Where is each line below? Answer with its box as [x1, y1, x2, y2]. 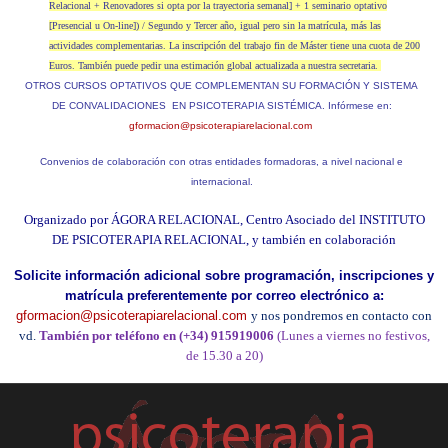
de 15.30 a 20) [185, 347, 263, 363]
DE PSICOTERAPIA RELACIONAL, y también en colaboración [52, 231, 396, 247]
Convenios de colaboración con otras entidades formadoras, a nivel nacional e [40, 155, 403, 167]
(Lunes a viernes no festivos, [276, 327, 430, 343]
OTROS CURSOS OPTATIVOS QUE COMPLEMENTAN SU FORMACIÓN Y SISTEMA [25, 79, 418, 91]
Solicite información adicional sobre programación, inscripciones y [14, 267, 434, 283]
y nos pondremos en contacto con [251, 307, 432, 323]
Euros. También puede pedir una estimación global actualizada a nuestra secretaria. [49, 59, 378, 71]
